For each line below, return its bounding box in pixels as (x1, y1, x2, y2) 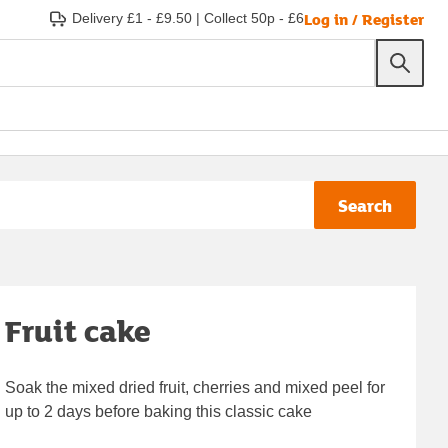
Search (338, 192, 392, 218)
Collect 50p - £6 (204, 10, 304, 26)
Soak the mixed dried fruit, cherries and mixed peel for (5, 378, 386, 396)
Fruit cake (5, 308, 152, 352)
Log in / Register (304, 7, 424, 30)
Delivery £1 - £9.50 (72, 10, 192, 26)
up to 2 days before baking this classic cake (5, 402, 313, 420)
